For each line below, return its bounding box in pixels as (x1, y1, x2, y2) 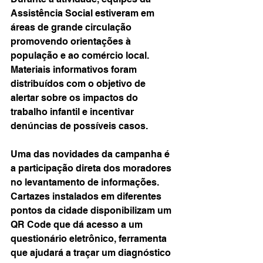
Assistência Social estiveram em (11, 8, 157, 19)
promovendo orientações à (11, 36, 133, 47)
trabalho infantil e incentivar (11, 106, 136, 117)
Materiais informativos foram (11, 64, 139, 75)
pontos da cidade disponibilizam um (11, 205, 174, 216)
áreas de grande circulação (11, 22, 134, 33)
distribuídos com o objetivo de (11, 78, 148, 89)
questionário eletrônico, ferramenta (11, 233, 169, 244)
